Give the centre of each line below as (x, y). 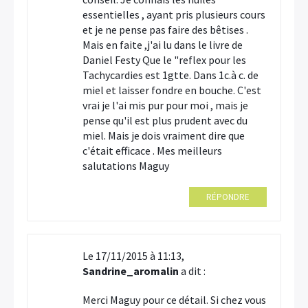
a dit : (192, 271)
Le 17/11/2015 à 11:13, (133, 256)
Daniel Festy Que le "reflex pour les (164, 60)
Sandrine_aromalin (131, 271)
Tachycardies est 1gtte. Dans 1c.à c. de (170, 75)
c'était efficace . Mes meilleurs (152, 151)
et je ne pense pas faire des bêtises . (165, 30)
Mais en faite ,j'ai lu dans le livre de (163, 45)
